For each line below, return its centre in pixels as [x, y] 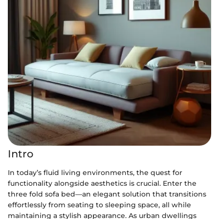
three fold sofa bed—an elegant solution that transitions [107, 194]
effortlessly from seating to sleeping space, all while [99, 205]
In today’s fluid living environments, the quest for [95, 172]
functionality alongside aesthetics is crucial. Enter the [102, 183]
